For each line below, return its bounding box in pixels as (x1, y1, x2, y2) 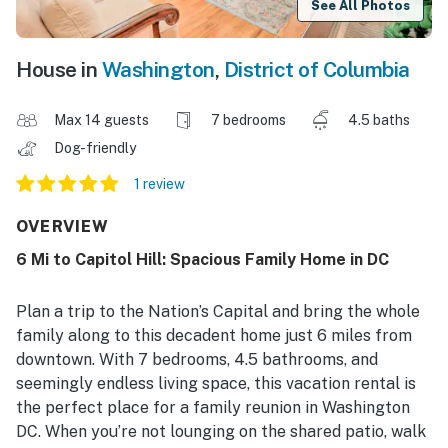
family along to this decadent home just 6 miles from (16, 326, 412, 346)
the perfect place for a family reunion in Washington (16, 398, 410, 418)
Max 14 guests (54, 112, 149, 129)
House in (16, 57, 102, 83)
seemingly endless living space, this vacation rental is (16, 374, 416, 394)
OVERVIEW (16, 217, 110, 237)
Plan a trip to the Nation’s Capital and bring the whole (16, 302, 420, 322)
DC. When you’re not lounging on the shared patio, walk (16, 422, 426, 442)
